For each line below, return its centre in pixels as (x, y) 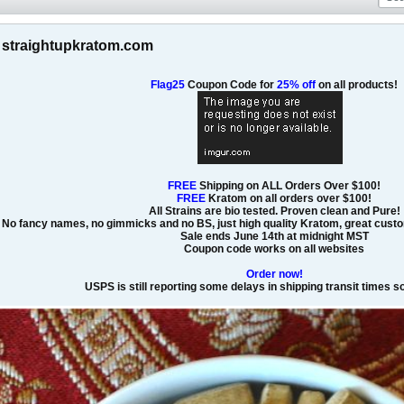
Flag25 (168, 85)
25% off (295, 85)
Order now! (274, 275)
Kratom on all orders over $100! (289, 199)
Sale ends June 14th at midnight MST (274, 237)
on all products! (357, 85)
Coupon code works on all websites (274, 249)
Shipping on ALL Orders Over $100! (289, 186)
